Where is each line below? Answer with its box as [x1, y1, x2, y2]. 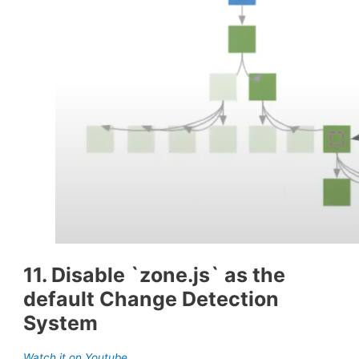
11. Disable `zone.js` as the [23, 262, 286, 287]
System [23, 310, 99, 335]
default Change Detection [23, 286, 280, 311]
